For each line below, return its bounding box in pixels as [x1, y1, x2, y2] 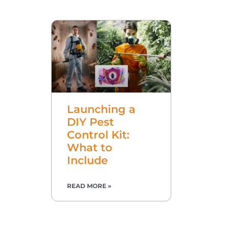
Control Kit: [67, 128, 129, 141]
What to [67, 141, 112, 154]
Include [67, 153, 108, 167]
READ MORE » [67, 181, 111, 190]
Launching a [67, 102, 135, 116]
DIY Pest [67, 115, 114, 128]
